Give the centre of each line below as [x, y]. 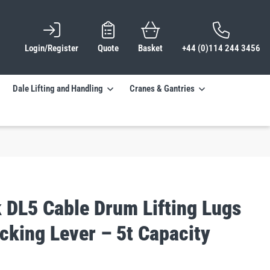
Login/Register [52, 48]
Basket [150, 48]
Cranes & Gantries [162, 89]
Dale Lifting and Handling [58, 89]
